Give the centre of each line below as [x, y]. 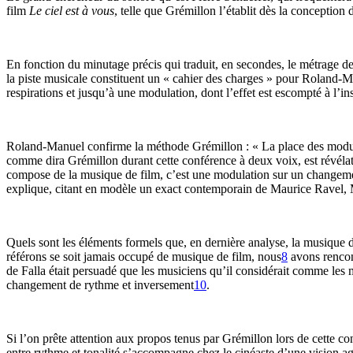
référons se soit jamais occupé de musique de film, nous [144, 256]
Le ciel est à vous [72, 11]
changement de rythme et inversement [100, 285]
